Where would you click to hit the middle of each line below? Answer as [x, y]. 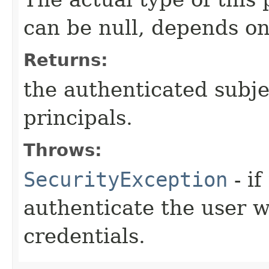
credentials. [84, 236]
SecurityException [125, 179]
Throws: [63, 150]
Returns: [66, 60]
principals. [78, 117]
